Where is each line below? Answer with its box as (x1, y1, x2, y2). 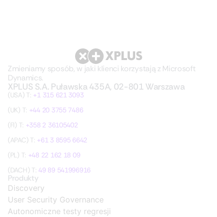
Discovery (8, 183, 45, 193)
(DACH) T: (8, 166, 39, 174)
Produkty (8, 173, 39, 183)
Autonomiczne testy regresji (8, 206, 111, 216)
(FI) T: (8, 121, 26, 129)
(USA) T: (8, 91, 33, 99)
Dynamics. (8, 73, 44, 83)
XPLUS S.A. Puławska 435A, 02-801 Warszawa (8, 81, 185, 93)
